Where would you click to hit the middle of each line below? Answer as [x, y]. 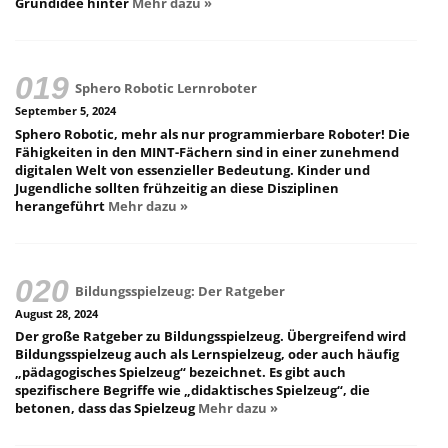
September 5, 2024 [65, 111]
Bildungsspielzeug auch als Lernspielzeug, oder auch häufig [207, 354]
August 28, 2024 [56, 313]
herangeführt [61, 205]
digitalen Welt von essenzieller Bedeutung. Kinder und [192, 169]
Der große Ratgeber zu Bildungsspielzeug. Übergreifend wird [210, 336]
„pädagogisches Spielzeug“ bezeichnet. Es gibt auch [180, 372]
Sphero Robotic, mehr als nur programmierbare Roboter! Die [212, 133]
